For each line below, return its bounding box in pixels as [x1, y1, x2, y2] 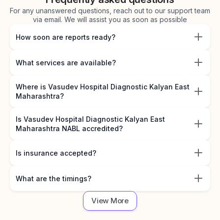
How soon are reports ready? [16, 32, 115, 41]
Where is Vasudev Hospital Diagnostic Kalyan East [16, 82, 190, 91]
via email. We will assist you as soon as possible [33, 15, 187, 24]
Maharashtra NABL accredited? [16, 124, 123, 133]
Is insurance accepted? [16, 148, 96, 157]
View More [91, 196, 129, 205]
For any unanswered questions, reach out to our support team [10, 6, 210, 15]
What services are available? [16, 58, 116, 67]
